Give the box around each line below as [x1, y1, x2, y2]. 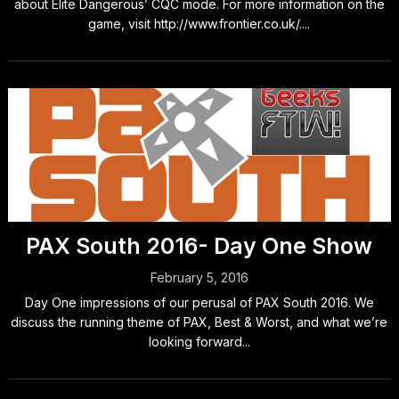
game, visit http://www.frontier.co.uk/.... [88, 16, 311, 31]
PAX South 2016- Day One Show [26, 232, 373, 259]
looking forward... [148, 334, 250, 349]
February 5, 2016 [150, 270, 248, 285]
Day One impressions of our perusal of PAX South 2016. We [24, 295, 374, 310]
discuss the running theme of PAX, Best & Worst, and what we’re [11, 314, 388, 330]
